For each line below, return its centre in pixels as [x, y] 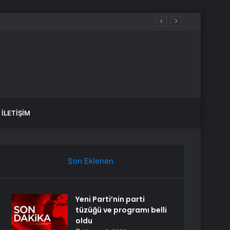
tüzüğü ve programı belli [121, 210]
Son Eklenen [90, 161]
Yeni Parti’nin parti [110, 199]
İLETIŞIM [16, 113]
